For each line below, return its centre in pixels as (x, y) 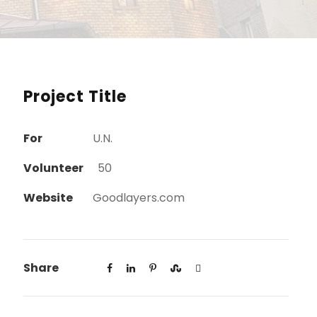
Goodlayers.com (139, 197)
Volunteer (54, 168)
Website (48, 197)
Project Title (75, 96)
